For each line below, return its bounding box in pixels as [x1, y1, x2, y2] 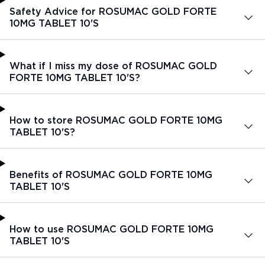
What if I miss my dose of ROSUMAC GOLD [9, 60, 217, 72]
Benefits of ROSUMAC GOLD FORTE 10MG [9, 169, 212, 180]
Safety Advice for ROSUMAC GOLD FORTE [9, 5, 216, 17]
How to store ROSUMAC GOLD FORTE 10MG [9, 114, 222, 126]
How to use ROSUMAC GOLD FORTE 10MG [9, 223, 214, 235]
